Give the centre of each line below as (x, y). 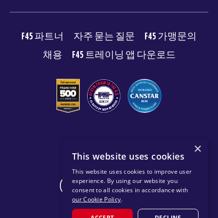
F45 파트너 (43, 36)
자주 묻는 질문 (104, 36)
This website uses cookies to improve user (132, 172)
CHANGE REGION (105, 186)
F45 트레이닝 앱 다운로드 (124, 55)
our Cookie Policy (97, 199)
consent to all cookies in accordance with (130, 190)
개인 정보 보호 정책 (125, 158)
